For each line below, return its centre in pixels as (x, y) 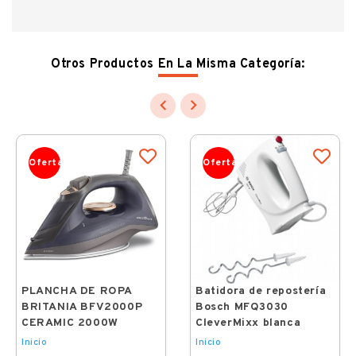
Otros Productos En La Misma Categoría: (178, 64)
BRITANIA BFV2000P (82, 307)
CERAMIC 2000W (70, 323)
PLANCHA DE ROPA (77, 291)
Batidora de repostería (261, 291)
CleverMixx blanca (248, 323)
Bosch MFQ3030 (242, 307)
